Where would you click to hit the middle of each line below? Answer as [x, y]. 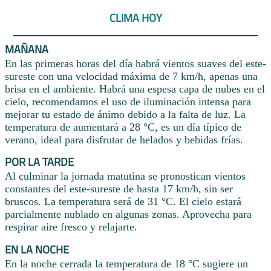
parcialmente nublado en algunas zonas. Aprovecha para [128, 214]
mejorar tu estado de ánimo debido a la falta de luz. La [125, 114]
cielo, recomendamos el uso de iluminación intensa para [128, 101]
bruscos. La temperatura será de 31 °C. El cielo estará [123, 202]
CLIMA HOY [135, 18]
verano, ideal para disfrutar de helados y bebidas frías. [124, 139]
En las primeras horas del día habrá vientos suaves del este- [135, 63]
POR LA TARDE [39, 162]
